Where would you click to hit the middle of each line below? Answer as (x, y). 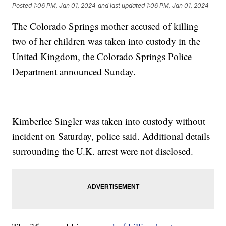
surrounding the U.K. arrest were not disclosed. (103, 151)
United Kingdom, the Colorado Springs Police (102, 56)
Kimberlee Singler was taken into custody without (109, 121)
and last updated (122, 5)
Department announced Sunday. (74, 72)
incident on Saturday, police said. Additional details (111, 136)
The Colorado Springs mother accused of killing (106, 26)
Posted (23, 5)
